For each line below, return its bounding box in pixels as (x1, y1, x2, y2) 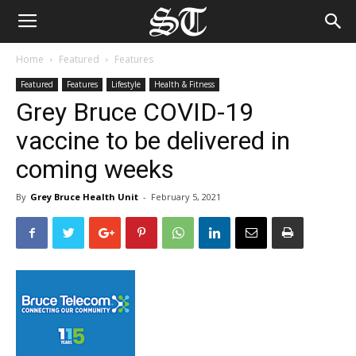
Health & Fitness (154, 79, 215, 90)
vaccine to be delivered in (16, 126, 290, 156)
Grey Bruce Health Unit (30, 191, 138, 203)
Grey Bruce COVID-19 (16, 97, 253, 127)
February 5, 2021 (151, 191, 221, 203)
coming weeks (16, 154, 174, 184)
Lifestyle (111, 79, 141, 90)
